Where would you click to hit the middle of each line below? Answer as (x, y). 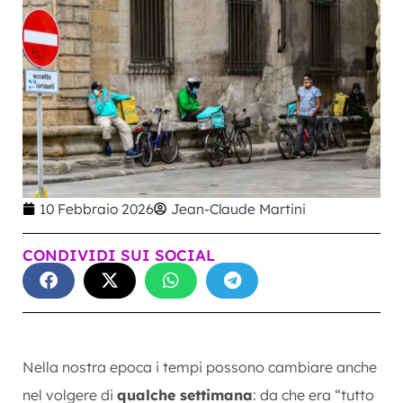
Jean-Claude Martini (238, 208)
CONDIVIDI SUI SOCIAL (119, 255)
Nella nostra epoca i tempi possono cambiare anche (200, 367)
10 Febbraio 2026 (97, 208)
